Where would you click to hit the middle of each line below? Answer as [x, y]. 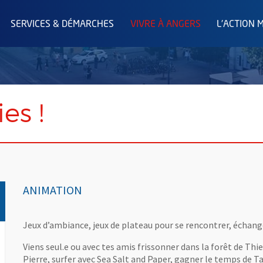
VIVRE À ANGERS [165, 25]
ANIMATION [52, 190]
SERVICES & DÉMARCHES [63, 25]
